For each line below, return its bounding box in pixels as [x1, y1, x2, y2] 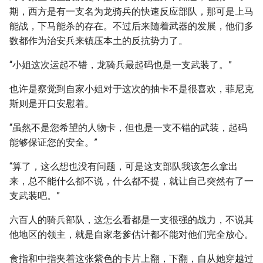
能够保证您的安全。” [9, 137, 97, 148]
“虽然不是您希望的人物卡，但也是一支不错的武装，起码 [9, 122, 247, 133]
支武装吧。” [9, 190, 60, 201]
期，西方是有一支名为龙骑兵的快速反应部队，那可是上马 [9, 6, 254, 17]
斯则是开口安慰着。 [9, 98, 94, 109]
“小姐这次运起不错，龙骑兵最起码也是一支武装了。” [9, 59, 232, 70]
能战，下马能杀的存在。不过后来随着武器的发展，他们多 [9, 21, 254, 32]
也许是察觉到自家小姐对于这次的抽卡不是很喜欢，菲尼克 [9, 83, 254, 95]
